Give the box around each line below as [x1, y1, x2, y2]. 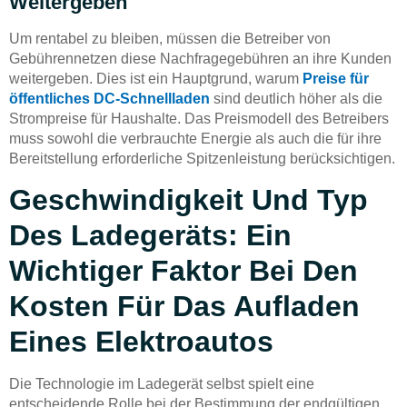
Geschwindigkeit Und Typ [9, 183, 368, 216]
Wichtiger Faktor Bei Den [9, 253, 358, 287]
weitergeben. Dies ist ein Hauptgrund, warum [9, 71, 303, 87]
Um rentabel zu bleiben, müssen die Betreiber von [9, 31, 331, 47]
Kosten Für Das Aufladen [9, 289, 360, 323]
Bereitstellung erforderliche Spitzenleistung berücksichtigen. [9, 151, 395, 167]
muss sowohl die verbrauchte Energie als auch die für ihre [9, 131, 382, 147]
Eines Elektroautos [9, 324, 273, 358]
